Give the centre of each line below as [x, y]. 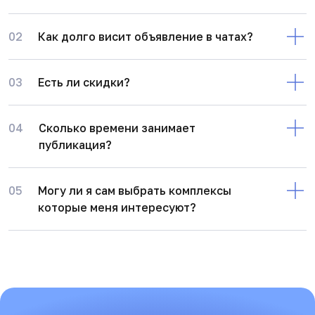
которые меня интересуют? [117, 208]
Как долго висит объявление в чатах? [146, 37]
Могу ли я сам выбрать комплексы [135, 191]
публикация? [75, 145]
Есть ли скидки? [84, 83]
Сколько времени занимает [117, 128]
